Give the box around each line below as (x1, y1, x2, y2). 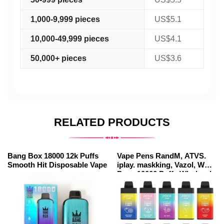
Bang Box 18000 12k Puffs (7, 151, 98, 160)
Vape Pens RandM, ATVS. (117, 151, 206, 160)
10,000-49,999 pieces (30, 34, 109, 43)
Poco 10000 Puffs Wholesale (117, 169, 215, 178)
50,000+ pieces (30, 54, 86, 62)
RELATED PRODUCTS (54, 116, 170, 128)
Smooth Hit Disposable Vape (7, 160, 107, 169)
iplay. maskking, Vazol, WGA (117, 160, 216, 169)
